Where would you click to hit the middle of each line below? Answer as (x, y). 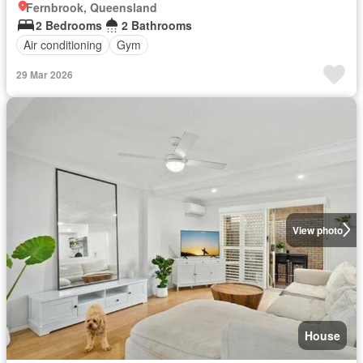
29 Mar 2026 (45, 74)
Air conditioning (63, 45)
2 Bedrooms (69, 25)
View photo (317, 230)
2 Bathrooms (157, 25)
